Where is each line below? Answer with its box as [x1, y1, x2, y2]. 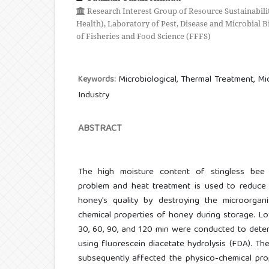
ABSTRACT [77, 120, 122, 138]
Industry [77, 87, 109, 103]
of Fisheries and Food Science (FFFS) [76, 30, 211, 41]
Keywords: [77, 72, 118, 87]
